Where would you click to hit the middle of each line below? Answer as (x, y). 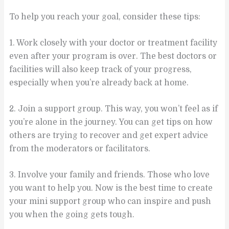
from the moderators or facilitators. (80, 148)
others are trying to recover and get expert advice (109, 135)
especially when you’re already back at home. (99, 83)
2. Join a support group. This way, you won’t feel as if (114, 109)
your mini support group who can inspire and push (110, 201)
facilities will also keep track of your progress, (101, 70)
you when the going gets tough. (72, 214)
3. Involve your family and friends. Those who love (110, 175)
